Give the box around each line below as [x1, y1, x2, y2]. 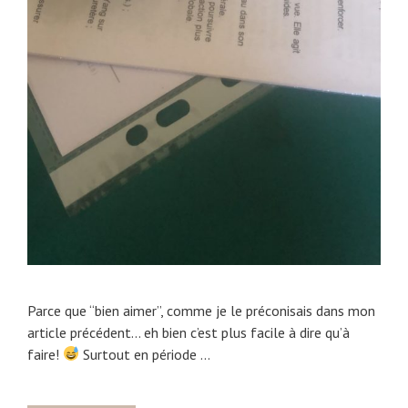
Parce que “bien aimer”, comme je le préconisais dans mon [27, 301, 375, 320]
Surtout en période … [79, 344, 211, 363]
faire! [27, 344, 63, 363]
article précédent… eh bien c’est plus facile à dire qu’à [27, 322, 350, 342]
